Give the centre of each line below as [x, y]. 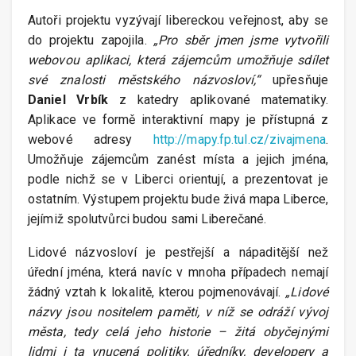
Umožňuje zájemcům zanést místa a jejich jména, [178, 160]
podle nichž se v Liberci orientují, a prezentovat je [178, 180]
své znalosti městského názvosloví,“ [151, 80]
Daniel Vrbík [68, 100]
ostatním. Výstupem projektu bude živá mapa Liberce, [178, 199]
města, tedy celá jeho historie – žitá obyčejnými [178, 332]
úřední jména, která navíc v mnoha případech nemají [178, 273]
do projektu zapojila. [91, 41]
